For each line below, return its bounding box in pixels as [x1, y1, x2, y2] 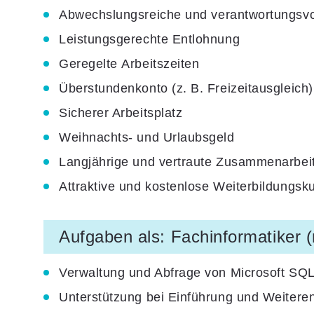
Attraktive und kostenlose [59, 179, 214, 193]
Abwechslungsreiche [59, 7, 182, 22]
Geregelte [59, 56, 122, 71]
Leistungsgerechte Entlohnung [59, 32, 240, 46]
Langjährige [59, 154, 129, 169]
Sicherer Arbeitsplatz [59, 105, 183, 120]
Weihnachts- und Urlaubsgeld [59, 130, 235, 144]
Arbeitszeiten [121, 56, 200, 71]
